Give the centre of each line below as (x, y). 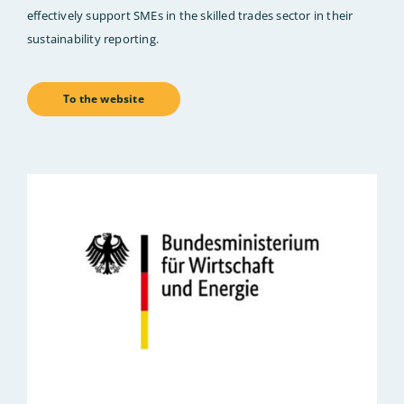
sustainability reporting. (93, 38)
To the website (104, 98)
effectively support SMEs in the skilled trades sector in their (190, 15)
